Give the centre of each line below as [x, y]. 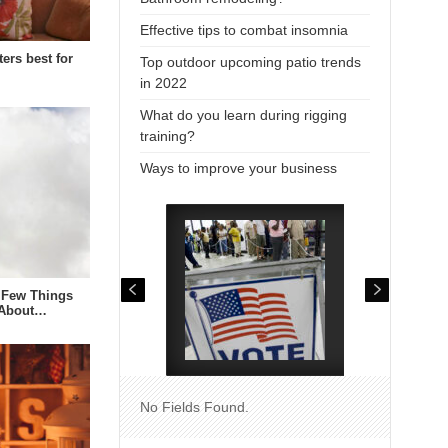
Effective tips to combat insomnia [243, 29]
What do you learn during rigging [243, 114]
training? [167, 135]
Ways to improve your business [238, 167]
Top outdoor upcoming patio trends [250, 61]
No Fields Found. [194, 406]
